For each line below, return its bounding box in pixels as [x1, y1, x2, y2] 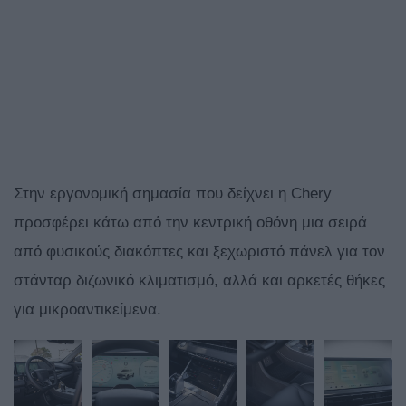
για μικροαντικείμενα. [14, 301, 161, 319]
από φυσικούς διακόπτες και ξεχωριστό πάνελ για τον [14, 243, 385, 261]
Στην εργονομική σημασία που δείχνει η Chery [14, 185, 332, 203]
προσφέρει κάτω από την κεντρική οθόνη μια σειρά [14, 214, 367, 232]
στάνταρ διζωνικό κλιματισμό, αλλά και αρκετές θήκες [14, 272, 385, 290]
